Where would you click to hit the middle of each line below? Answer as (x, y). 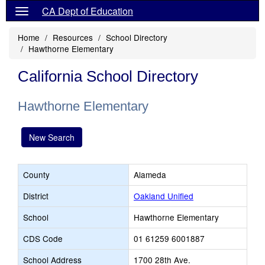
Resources (73, 37)
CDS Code (43, 238)
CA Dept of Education (88, 11)
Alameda (150, 174)
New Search (52, 137)
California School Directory (108, 76)
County (36, 174)
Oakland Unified (164, 196)
